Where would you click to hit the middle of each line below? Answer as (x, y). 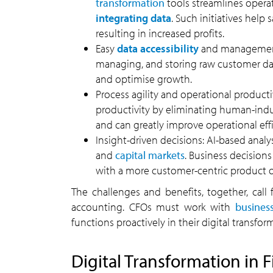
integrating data (133, 18)
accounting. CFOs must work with (153, 207)
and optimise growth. (144, 79)
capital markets (150, 155)
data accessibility (158, 48)
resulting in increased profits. (160, 33)
